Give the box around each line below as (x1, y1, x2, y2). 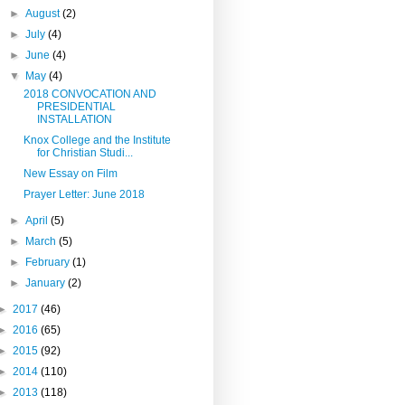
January (25, 276, 69, 289)
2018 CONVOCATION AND (23, 87, 156, 100)
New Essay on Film (23, 166, 118, 180)
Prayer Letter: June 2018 (23, 187, 145, 201)
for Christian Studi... (36, 146, 133, 159)
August (25, 6, 63, 20)
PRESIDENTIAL (36, 99, 116, 113)
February (25, 255, 73, 268)
